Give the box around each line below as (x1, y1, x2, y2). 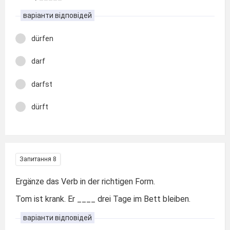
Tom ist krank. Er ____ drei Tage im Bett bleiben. (15, 194, 190, 204)
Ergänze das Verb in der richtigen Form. (15, 176, 155, 186)
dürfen (31, 34, 53, 43)
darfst (31, 80, 52, 88)
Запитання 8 (20, 155, 56, 163)
